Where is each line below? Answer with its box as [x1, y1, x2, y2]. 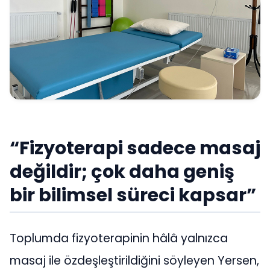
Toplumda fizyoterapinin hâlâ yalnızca [10, 230, 228, 247]
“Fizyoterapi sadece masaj [10, 134, 260, 161]
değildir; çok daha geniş [10, 158, 234, 184]
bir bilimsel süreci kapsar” [10, 181, 256, 208]
